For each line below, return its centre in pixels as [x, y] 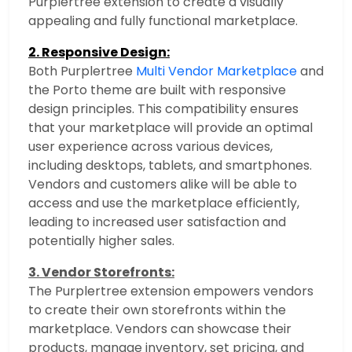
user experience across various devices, [150, 147]
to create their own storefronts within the [157, 310]
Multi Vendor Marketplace [216, 71]
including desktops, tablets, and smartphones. [170, 166]
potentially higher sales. [101, 241]
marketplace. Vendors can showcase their [160, 329]
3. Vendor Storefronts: [101, 273]
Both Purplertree [82, 71]
